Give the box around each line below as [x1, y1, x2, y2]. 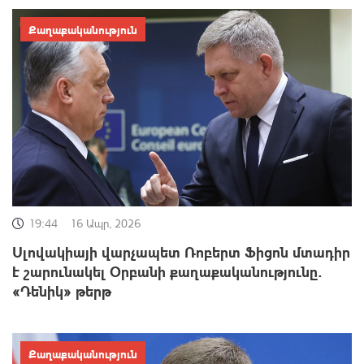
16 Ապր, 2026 [70, 216, 141, 231]
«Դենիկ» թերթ [12, 281, 111, 301]
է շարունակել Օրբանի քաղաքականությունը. [12, 262, 322, 281]
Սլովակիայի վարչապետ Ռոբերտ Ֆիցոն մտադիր [12, 242, 350, 262]
